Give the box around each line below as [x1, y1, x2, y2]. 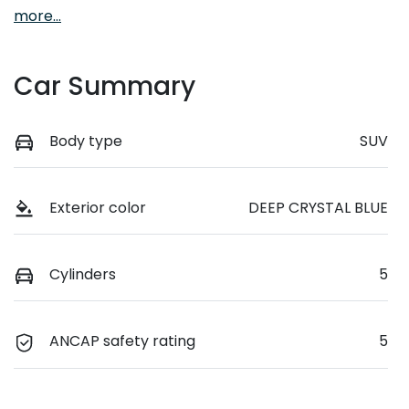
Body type [49, 131, 122, 152]
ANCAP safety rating [49, 330, 195, 352]
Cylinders [49, 264, 116, 286]
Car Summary [14, 68, 195, 105]
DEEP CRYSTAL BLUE [248, 197, 388, 219]
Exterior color [49, 197, 146, 219]
